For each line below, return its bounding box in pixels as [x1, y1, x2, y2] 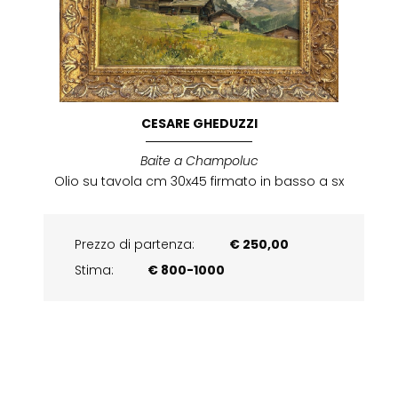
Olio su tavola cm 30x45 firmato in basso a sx [54, 171, 344, 190]
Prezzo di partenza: [74, 235, 198, 253]
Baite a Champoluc [139, 151, 259, 170]
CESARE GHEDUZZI [140, 114, 258, 132]
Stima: [74, 260, 114, 279]
